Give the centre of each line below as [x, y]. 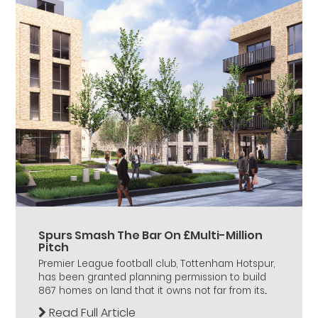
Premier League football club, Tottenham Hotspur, [157, 263]
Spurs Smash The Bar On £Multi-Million [150, 235]
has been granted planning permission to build [152, 277]
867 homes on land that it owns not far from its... [153, 290]
